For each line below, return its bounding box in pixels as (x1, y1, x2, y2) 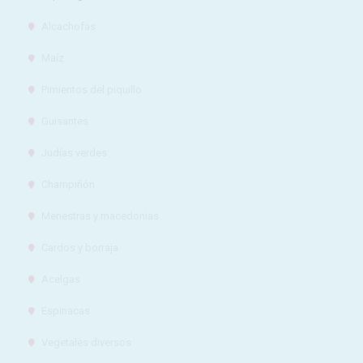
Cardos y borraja (41, 241, 118, 254)
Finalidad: (281, 169, 340, 180)
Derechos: (281, 241, 342, 253)
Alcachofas (41, 20, 96, 32)
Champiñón (41, 178, 95, 190)
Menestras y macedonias (41, 210, 159, 222)
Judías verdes (41, 147, 107, 159)
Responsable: (281, 156, 358, 168)
